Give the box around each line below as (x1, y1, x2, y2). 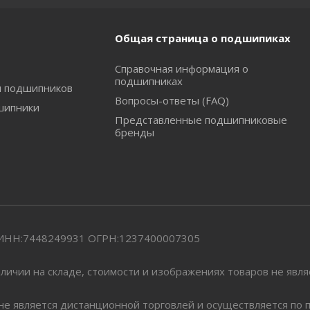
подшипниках (114, 74, 183, 88)
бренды (114, 125, 154, 139)
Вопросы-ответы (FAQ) (114, 93, 229, 107)
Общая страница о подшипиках (114, 31, 291, 45)
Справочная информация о (114, 62, 248, 75)
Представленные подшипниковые (114, 113, 287, 127)
